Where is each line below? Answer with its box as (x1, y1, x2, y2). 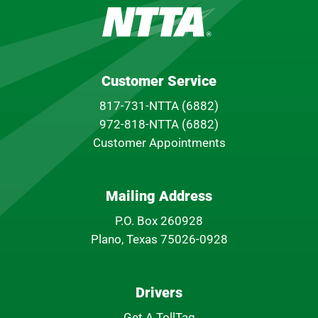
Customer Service (102, 72, 216, 89)
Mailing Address (106, 187, 212, 204)
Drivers (136, 283, 182, 301)
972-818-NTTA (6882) (99, 116, 219, 131)
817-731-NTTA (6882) (99, 98, 219, 113)
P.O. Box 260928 (115, 213, 203, 228)
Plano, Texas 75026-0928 (90, 231, 228, 246)
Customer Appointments (92, 135, 226, 150)
